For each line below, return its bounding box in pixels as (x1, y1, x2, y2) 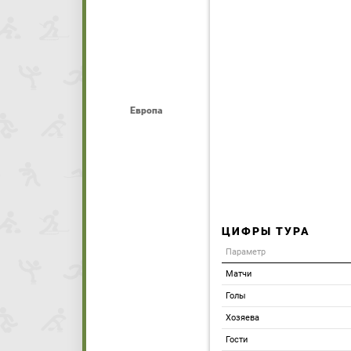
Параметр (226, 247, 266, 257)
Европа (129, 105, 162, 116)
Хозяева (226, 313, 259, 323)
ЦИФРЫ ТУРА (222, 225, 310, 237)
